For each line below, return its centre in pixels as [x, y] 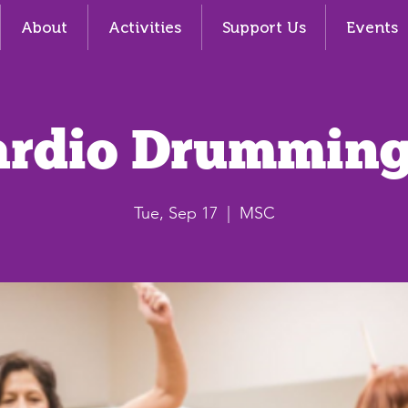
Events [372, 27]
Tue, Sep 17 [175, 213]
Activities [145, 27]
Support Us [264, 27]
